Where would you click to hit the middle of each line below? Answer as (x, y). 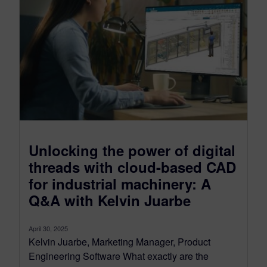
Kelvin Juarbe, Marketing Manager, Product (119, 242)
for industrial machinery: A (120, 184)
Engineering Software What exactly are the (119, 256)
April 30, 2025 (48, 229)
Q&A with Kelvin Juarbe (110, 201)
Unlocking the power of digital (132, 150)
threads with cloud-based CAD (132, 167)
